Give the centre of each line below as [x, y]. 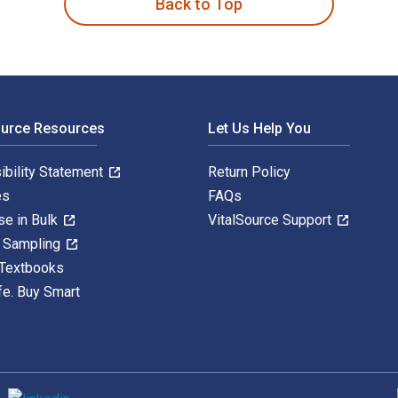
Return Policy [249, 171]
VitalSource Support [271, 219]
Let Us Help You [259, 128]
